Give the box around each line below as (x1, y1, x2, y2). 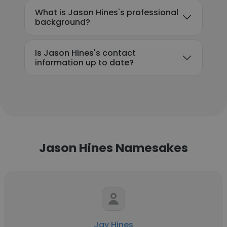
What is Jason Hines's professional (35, 7, 178, 18)
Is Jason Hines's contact (35, 47, 136, 59)
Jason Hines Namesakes (39, 139, 188, 156)
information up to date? (35, 57, 134, 68)
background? (35, 16, 90, 28)
